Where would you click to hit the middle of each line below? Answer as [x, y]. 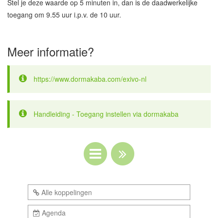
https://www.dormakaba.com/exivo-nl [90, 79]
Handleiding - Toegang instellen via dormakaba [106, 114]
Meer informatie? [51, 52]
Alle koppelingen [65, 192]
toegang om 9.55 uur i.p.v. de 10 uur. [64, 15]
